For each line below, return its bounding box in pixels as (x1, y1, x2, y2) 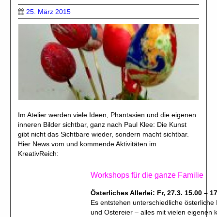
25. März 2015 (26, 8, 71, 15)
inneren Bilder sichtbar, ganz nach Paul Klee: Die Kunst (18, 120, 187, 128)
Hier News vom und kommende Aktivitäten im (18, 139, 157, 148)
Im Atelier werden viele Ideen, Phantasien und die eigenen (18, 110, 197, 119)
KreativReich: (18, 149, 59, 157)
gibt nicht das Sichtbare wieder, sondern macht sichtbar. (18, 130, 189, 138)
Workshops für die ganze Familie (91, 170, 204, 179)
